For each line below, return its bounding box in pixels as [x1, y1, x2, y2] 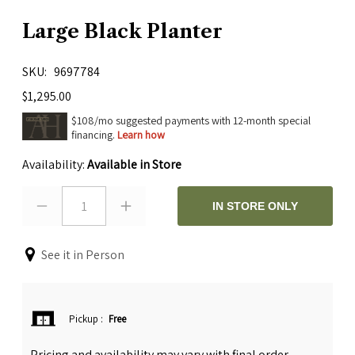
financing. [71, 128, 117, 143]
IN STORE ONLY [212, 199, 298, 212]
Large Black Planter [22, 19, 223, 43]
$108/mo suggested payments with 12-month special [71, 113, 311, 128]
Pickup [69, 312, 101, 326]
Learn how [117, 128, 165, 143]
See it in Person [41, 246, 124, 263]
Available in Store [87, 155, 181, 173]
